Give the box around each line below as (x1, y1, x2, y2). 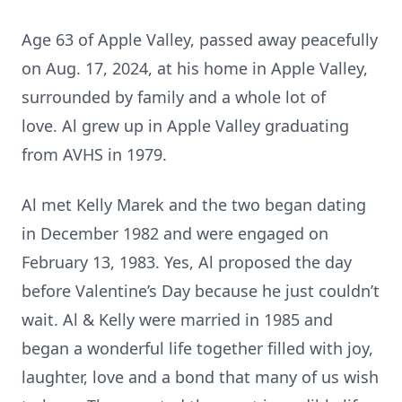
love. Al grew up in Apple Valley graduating (22, 115, 349, 136)
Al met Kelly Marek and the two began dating (22, 194, 366, 215)
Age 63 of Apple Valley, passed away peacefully (22, 29, 378, 50)
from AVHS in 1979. (22, 144, 167, 165)
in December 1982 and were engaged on (22, 223, 328, 244)
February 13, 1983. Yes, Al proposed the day (22, 251, 352, 273)
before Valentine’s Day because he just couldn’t (22, 280, 380, 301)
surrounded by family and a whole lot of (22, 86, 326, 108)
